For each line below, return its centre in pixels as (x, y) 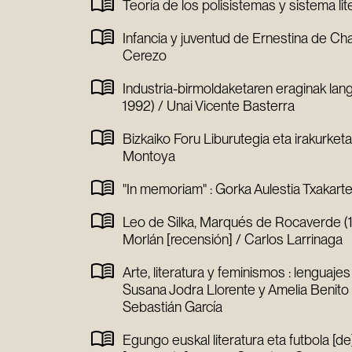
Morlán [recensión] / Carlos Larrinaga (233, 239)
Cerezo (145, 55)
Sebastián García (173, 307)
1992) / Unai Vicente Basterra (209, 106)
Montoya (149, 156)
